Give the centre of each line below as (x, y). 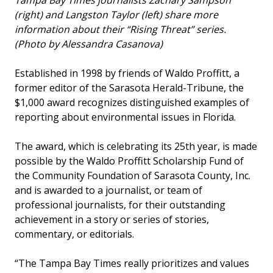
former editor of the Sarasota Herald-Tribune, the (129, 88)
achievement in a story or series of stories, (112, 220)
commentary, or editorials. (74, 234)
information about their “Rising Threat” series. (120, 30)
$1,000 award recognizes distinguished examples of (132, 103)
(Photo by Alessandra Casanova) (89, 44)
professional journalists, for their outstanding (120, 205)
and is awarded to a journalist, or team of (108, 190)
